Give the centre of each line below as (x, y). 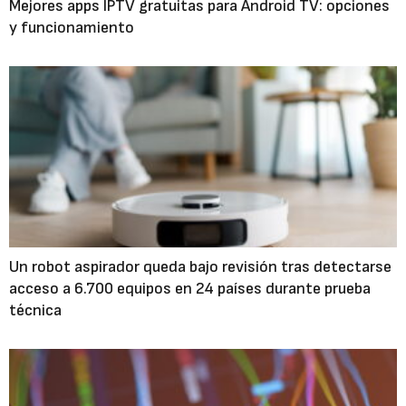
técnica (35, 310)
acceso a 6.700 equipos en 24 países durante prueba (190, 289)
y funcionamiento (72, 28)
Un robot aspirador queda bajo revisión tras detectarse (200, 267)
